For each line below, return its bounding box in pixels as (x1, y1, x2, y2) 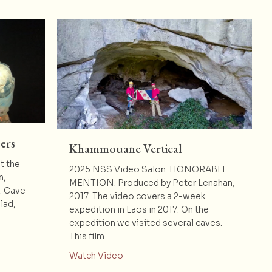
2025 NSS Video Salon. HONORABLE (69, 163, 228, 175)
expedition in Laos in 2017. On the (69, 203, 209, 215)
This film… (69, 230, 111, 242)
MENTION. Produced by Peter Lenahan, (69, 177, 235, 188)
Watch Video (69, 250, 123, 261)
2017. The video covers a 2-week (69, 190, 205, 202)
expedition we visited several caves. (69, 217, 222, 228)
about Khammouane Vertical (122, 249, 240, 260)
